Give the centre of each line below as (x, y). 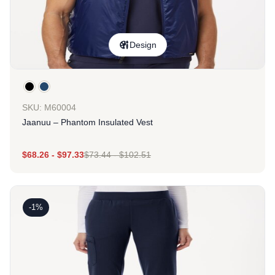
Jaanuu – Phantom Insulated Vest (87, 122)
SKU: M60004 (49, 107)
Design (143, 45)
